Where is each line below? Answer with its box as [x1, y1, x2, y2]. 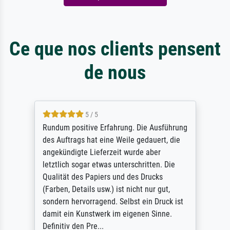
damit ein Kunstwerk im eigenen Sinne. [42, 209, 172, 219]
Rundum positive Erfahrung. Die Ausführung [42, 123, 187, 133]
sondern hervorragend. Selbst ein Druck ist [42, 197, 183, 207]
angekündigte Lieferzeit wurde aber [42, 147, 161, 158]
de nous [84, 61, 146, 84]
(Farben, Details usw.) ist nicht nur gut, [42, 184, 170, 195]
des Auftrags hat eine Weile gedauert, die [42, 135, 180, 145]
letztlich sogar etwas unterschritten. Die [42, 160, 175, 170]
